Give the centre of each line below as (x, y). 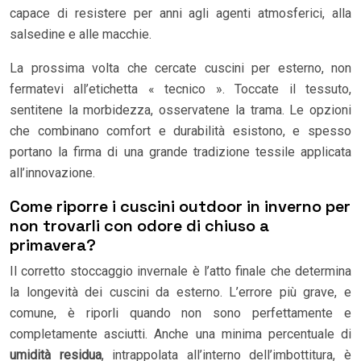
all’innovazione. (52, 172)
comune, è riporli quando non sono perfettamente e (180, 313)
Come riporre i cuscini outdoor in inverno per (180, 206)
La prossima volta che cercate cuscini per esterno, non (180, 68)
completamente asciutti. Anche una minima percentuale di (180, 334)
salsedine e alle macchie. (81, 34)
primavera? (53, 245)
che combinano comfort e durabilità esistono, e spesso (180, 131)
